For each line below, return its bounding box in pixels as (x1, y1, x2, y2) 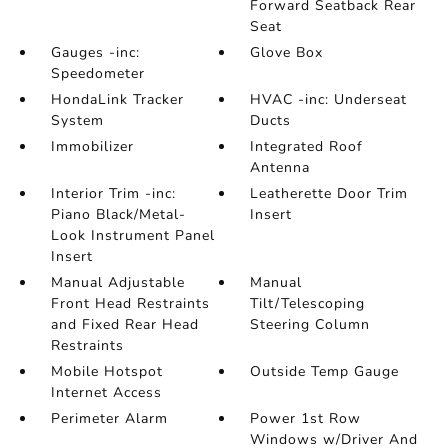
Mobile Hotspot (50, 362, 163, 381)
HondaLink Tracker (50, 90, 184, 109)
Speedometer (50, 64, 145, 83)
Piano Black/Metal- (50, 205, 186, 224)
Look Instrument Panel (50, 226, 215, 245)
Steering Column (250, 315, 371, 334)
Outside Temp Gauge (250, 362, 400, 381)
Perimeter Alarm (50, 409, 168, 428)
